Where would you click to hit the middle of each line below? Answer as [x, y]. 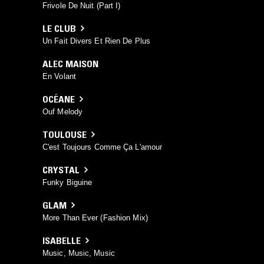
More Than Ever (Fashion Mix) [95, 217]
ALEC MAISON [70, 63]
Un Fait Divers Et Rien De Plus [96, 41]
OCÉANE [59, 99]
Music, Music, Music [79, 253]
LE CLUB [59, 28]
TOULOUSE [65, 134]
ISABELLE [62, 240]
